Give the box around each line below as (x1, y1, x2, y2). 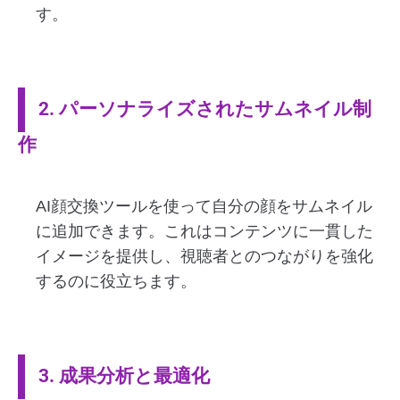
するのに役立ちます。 (36, 272, 196, 290)
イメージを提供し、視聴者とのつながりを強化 (36, 247, 373, 265)
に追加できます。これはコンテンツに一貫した (36, 222, 373, 240)
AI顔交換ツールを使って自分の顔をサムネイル (36, 197, 372, 215)
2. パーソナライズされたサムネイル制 (38, 97, 371, 120)
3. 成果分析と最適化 (38, 364, 210, 387)
